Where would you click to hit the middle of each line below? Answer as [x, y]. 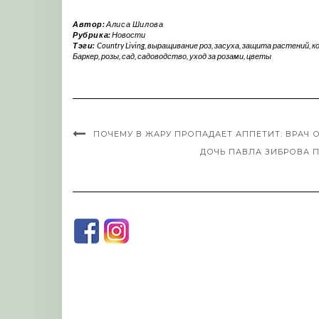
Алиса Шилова [135, 23]
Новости [129, 34]
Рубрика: [93, 34]
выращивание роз [179, 45]
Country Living [120, 45]
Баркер [85, 56]
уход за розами [216, 56]
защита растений [275, 45]
